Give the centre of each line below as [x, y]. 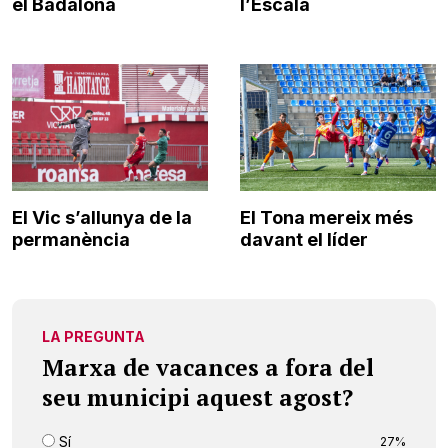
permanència [71, 240]
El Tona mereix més [326, 218]
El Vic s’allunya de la [102, 218]
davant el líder [304, 240]
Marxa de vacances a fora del [208, 368]
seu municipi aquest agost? [197, 398]
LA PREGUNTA [93, 337]
